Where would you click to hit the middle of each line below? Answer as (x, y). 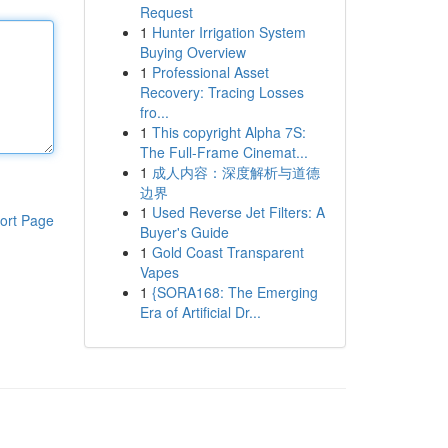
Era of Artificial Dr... (200, 312)
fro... (154, 112)
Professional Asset (210, 72)
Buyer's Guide (184, 232)
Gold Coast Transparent (227, 252)
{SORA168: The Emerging (234, 292)
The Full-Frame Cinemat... (223, 152)
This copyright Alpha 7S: (228, 132)
